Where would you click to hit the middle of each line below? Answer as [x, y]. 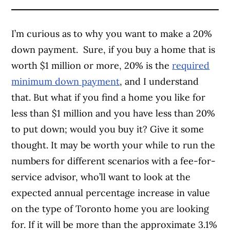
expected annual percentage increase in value [111, 193]
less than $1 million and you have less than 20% [113, 113]
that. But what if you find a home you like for [109, 97]
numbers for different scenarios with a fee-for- [114, 161]
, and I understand [159, 81]
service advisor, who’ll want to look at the [101, 177]
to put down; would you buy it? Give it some [108, 129]
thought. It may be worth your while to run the [113, 145]
